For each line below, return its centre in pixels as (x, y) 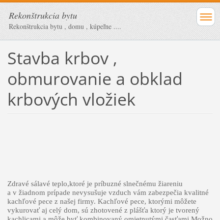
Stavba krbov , (62, 58)
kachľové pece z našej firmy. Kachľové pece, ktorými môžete (102, 201)
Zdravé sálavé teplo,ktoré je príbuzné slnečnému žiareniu (95, 183)
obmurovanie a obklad (95, 78)
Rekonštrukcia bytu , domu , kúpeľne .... (65, 26)
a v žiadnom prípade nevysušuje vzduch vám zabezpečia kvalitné (108, 192)
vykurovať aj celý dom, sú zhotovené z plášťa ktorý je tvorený (103, 210)
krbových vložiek (71, 99)
